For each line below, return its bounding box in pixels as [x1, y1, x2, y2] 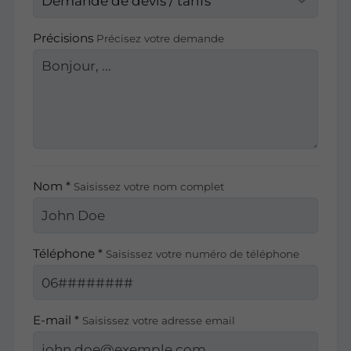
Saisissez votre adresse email [81, 314, 235, 327]
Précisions [32, 30, 96, 45]
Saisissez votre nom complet [73, 180, 224, 194]
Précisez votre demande [96, 31, 224, 45]
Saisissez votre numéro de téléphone [105, 247, 299, 260]
